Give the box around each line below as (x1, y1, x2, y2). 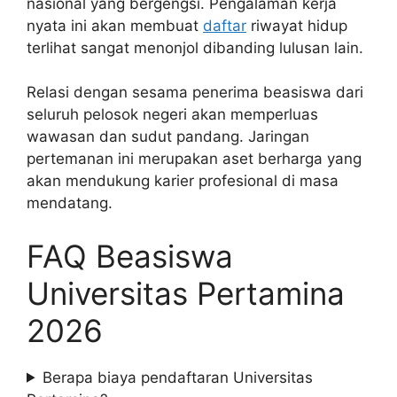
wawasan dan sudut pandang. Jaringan (27, 128, 309, 146)
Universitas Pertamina (27, 274, 345, 312)
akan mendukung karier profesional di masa (27, 172, 339, 191)
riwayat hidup (246, 16, 347, 35)
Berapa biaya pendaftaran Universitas (43, 368, 314, 386)
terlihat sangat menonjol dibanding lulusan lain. (27, 38, 363, 57)
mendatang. (27, 194, 113, 213)
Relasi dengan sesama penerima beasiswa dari (27, 83, 363, 102)
